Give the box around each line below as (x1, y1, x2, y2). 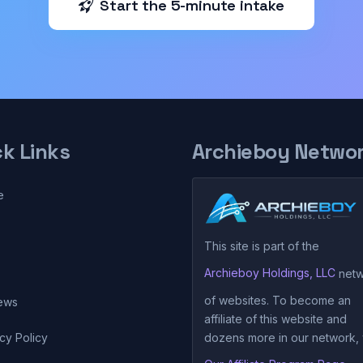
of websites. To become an (203, 293, 351, 307)
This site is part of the (203, 238, 319, 253)
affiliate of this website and (203, 311, 347, 326)
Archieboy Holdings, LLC (203, 266, 335, 280)
